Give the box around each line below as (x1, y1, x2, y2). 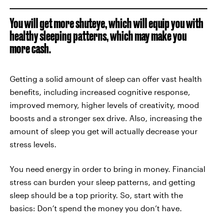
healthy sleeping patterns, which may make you (10, 28, 186, 43)
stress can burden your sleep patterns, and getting (10, 177, 195, 186)
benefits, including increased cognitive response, (10, 87, 190, 96)
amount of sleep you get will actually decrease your (10, 126, 198, 136)
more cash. (10, 41, 51, 56)
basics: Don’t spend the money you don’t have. (10, 203, 182, 213)
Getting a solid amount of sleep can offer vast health (10, 74, 202, 83)
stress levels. (10, 139, 57, 149)
